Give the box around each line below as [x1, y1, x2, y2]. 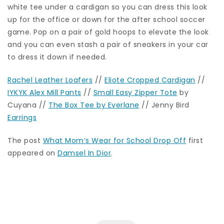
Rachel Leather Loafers [7, 75, 92, 85]
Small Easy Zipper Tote [93, 87, 177, 98]
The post [7, 135, 43, 146]
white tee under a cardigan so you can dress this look [7, 2, 207, 12]
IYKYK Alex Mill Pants [7, 87, 81, 98]
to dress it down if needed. [7, 52, 107, 62]
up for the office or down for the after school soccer [7, 14, 205, 25]
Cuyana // [7, 100, 48, 110]
